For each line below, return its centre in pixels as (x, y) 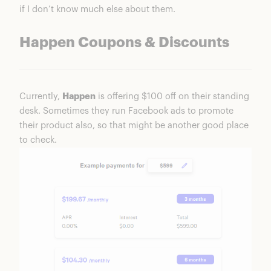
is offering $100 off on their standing (172, 97)
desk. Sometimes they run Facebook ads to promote (126, 111)
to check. (38, 140)
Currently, (41, 97)
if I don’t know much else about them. (97, 10)
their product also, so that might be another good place (134, 126)
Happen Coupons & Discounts (124, 43)
